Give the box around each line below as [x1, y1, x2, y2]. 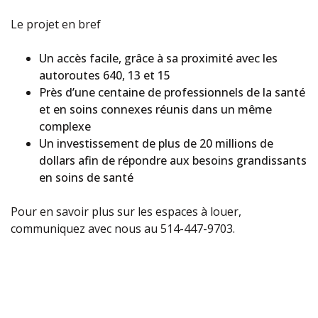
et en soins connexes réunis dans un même [39, 101, 272, 117]
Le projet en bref [11, 16, 101, 32]
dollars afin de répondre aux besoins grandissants [39, 152, 307, 168]
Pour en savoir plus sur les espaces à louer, [11, 203, 241, 219]
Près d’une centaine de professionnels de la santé [39, 84, 305, 100]
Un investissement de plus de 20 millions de [39, 135, 273, 151]
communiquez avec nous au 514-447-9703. [11, 220, 235, 236]
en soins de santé [39, 169, 133, 185]
